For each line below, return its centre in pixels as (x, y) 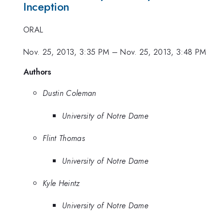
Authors (37, 72)
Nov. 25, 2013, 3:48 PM (163, 52)
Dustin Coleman (70, 93)
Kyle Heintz (61, 183)
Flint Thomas (64, 138)
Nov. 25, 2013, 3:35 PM (66, 52)
